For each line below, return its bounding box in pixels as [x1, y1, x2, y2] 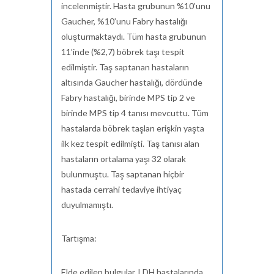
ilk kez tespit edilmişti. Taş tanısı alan [61, 138, 199, 149]
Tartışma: [61, 233, 97, 243]
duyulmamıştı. [61, 199, 113, 210]
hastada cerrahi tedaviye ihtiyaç [61, 184, 182, 194]
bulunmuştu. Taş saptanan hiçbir [61, 169, 184, 179]
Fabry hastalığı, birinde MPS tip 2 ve [61, 92, 195, 103]
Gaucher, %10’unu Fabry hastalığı [61, 16, 187, 26]
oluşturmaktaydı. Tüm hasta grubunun [61, 31, 206, 42]
